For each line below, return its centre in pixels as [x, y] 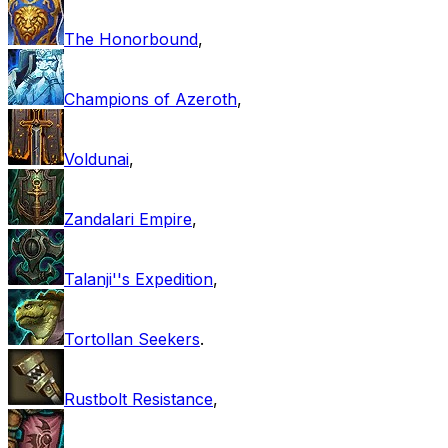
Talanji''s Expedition [138, 278]
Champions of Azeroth [150, 98]
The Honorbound [131, 38]
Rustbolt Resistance [138, 398]
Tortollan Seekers [132, 338]
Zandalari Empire [128, 218]
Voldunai [96, 158]
